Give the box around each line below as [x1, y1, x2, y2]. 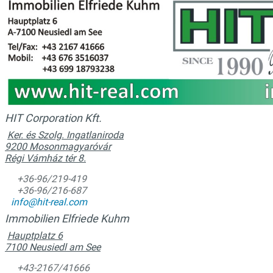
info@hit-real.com [11, 196, 87, 208]
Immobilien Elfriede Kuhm [5, 212, 129, 225]
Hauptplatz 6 [7, 230, 63, 241]
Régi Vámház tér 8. [5, 152, 86, 164]
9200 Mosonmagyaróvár [5, 141, 111, 152]
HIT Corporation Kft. [5, 112, 102, 124]
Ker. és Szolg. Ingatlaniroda [7, 129, 124, 141]
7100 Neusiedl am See [5, 241, 101, 253]
